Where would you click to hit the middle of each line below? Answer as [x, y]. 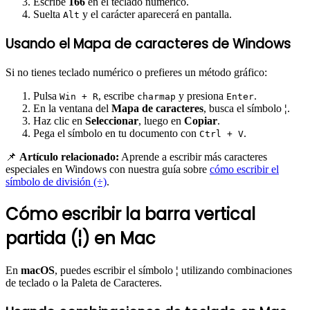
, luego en [161, 121]
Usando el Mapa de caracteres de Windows [148, 44]
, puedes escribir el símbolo [115, 271]
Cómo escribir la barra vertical [130, 215]
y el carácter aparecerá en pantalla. [156, 14]
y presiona [201, 96]
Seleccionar [112, 121]
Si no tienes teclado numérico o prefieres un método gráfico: [136, 73]
